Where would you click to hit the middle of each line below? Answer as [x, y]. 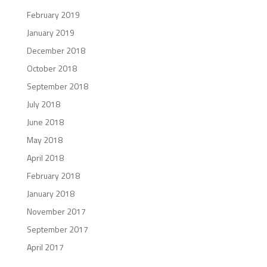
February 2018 [53, 176]
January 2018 [50, 194]
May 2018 [44, 140]
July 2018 [43, 104]
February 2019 [53, 15]
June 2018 [45, 122]
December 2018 [56, 51]
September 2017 [57, 229]
